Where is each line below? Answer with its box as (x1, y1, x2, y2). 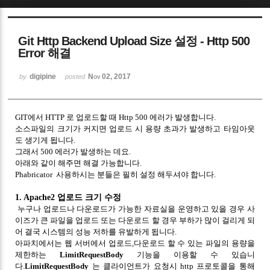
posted (65, 72, 87, 80)
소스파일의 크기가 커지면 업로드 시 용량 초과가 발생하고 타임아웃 (15, 124, 255, 133)
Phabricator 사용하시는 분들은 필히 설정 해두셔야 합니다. (15, 169, 216, 179)
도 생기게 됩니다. (15, 135, 76, 145)
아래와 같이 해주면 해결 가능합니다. (15, 158, 142, 168)
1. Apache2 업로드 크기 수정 (15, 192, 122, 202)
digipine (30, 72, 57, 81)
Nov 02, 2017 (88, 72, 131, 81)
